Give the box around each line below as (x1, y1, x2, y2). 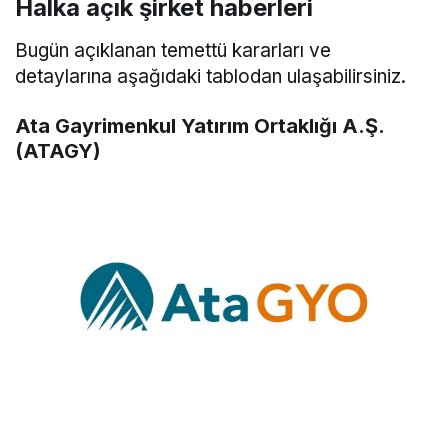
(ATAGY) (15, 139, 101, 164)
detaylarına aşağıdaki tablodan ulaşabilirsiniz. (15, 65, 407, 89)
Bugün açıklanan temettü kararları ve (15, 39, 332, 63)
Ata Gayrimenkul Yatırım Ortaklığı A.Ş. (15, 114, 384, 139)
